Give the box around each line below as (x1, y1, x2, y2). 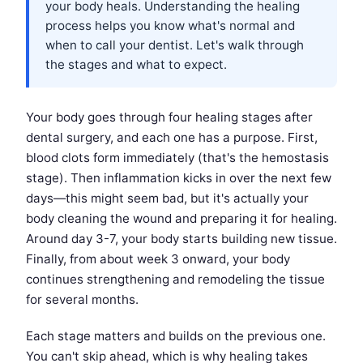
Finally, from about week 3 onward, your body (26, 250, 290, 267)
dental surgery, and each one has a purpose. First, (26, 129, 318, 145)
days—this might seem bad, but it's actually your (26, 190, 309, 206)
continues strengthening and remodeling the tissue (26, 271, 325, 287)
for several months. (26, 291, 139, 307)
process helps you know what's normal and (45, 17, 295, 33)
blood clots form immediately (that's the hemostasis (26, 149, 329, 165)
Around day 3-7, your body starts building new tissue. (26, 230, 337, 246)
